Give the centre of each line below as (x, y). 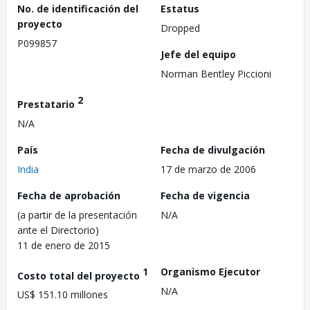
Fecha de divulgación (213, 149)
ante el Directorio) (58, 230)
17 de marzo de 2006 (208, 169)
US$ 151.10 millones (63, 295)
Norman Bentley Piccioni (216, 74)
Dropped (180, 28)
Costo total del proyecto (80, 275)
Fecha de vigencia (205, 195)
